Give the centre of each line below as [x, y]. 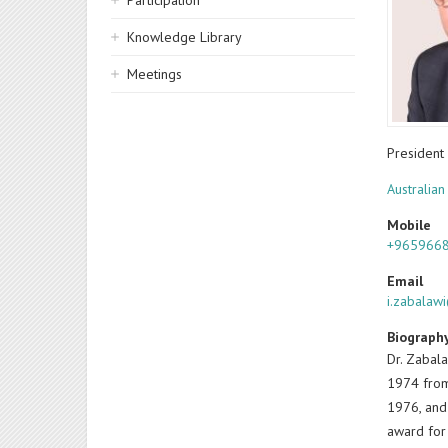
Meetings [154, 74]
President [416, 152]
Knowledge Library [184, 37]
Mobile [409, 224]
